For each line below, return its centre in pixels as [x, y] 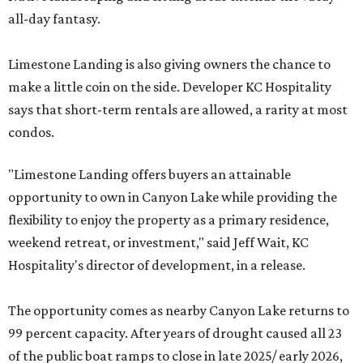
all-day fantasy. [54, 19]
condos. [31, 132]
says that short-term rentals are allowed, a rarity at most [178, 110]
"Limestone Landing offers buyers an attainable [149, 175]
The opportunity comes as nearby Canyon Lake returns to [179, 311]
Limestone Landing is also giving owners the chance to [169, 64]
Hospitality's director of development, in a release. [157, 265]
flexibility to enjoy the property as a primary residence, [169, 220]
